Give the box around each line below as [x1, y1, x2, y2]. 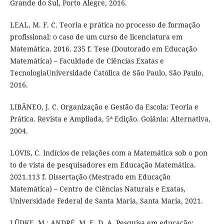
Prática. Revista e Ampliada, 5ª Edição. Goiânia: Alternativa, [9, 113, 210, 123]
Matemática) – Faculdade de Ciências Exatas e [9, 55, 164, 65]
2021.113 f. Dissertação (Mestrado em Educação [9, 171, 170, 181]
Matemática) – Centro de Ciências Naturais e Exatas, [9, 183, 185, 193]
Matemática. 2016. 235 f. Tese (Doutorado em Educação [9, 43, 197, 53]
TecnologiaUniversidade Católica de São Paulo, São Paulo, [9, 67, 203, 77]
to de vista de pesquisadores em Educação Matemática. [9, 159, 196, 169]
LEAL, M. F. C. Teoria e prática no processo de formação [9, 19, 200, 29]
